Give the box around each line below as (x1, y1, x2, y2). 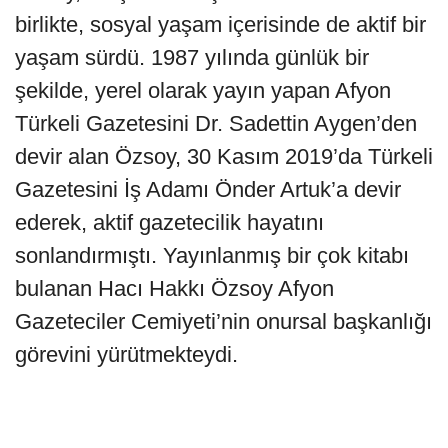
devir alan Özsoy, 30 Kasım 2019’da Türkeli (15, 143, 433, 169)
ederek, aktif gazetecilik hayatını (15, 209, 324, 235)
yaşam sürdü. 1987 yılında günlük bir (15, 44, 369, 70)
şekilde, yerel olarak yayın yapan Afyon (15, 77, 391, 103)
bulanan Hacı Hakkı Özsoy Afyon (15, 275, 334, 301)
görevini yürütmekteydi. (15, 341, 238, 367)
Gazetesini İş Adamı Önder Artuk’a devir (15, 176, 401, 202)
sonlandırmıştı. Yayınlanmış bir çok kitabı (15, 242, 409, 268)
